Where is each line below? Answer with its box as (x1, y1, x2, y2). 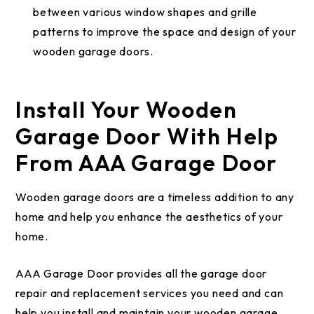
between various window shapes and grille (33, 5, 257, 19)
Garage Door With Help (15, 122, 279, 150)
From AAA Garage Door (15, 149, 278, 177)
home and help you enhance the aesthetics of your (15, 210, 283, 224)
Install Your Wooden (15, 95, 238, 123)
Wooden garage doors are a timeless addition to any (15, 190, 294, 204)
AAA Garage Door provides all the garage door (15, 266, 268, 280)
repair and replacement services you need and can (15, 286, 284, 300)
